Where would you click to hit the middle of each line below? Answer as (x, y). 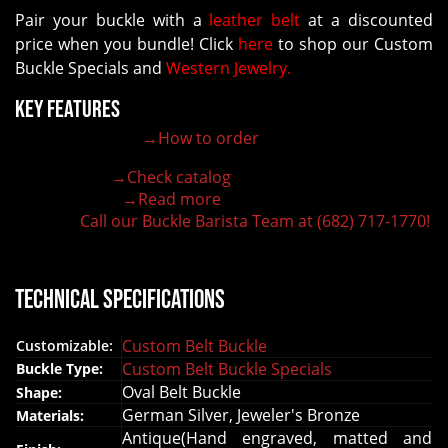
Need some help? (47, 224)
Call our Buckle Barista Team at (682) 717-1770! (255, 221)
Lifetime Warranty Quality (68, 202)
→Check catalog (171, 177)
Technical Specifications (120, 301)
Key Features (67, 110)
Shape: (41, 393)
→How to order (200, 138)
